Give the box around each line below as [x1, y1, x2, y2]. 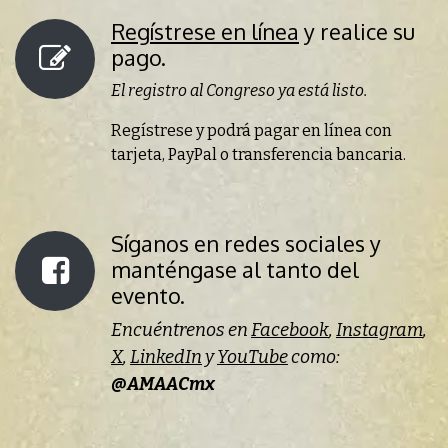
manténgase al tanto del [111, 256, 359, 284]
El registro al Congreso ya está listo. [111, 81, 367, 101]
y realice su [299, 18, 415, 46]
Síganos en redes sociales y [111, 230, 381, 258]
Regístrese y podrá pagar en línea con [111, 121, 392, 141]
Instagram [336, 319, 423, 342]
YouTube [217, 346, 288, 369]
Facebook [251, 319, 329, 342]
